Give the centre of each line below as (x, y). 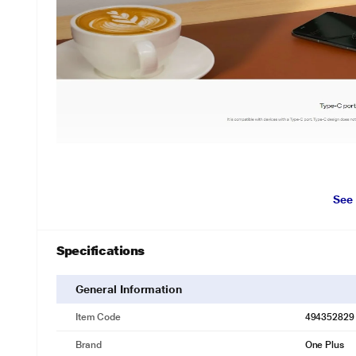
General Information (129, 289)
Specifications (101, 251)
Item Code (98, 317)
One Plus (325, 345)
